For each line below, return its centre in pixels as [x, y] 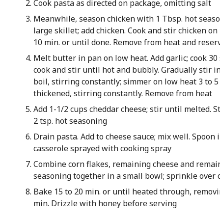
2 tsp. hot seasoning [70, 121]
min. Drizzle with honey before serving [105, 203]
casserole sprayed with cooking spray [102, 148]
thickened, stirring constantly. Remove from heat [123, 93]
